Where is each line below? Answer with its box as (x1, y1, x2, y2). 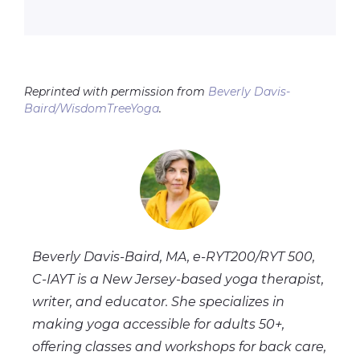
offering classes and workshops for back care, (32, 339, 326, 355)
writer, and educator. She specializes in (32, 294, 284, 310)
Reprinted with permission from (24, 84, 208, 100)
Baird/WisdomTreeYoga (24, 101, 159, 117)
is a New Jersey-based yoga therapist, (77, 272, 324, 288)
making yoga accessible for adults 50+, (32, 317, 284, 333)
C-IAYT (32, 272, 77, 288)
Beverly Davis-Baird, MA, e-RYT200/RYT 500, (32, 249, 315, 265)
